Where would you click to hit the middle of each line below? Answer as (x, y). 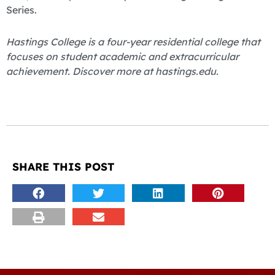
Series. (21, 10)
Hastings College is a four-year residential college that (133, 42)
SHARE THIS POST (63, 167)
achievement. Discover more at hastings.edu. (112, 72)
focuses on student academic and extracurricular (122, 57)
